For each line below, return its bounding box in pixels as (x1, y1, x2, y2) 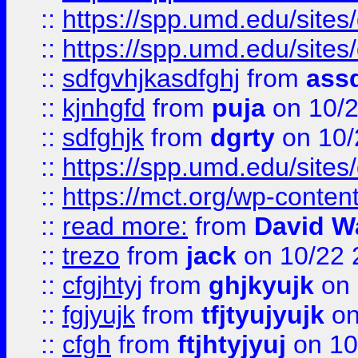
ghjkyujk (209, 271, 314, 300)
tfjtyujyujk (201, 300, 324, 329)
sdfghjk (62, 123, 144, 152)
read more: (62, 212, 188, 241)
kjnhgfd (62, 93, 145, 122)
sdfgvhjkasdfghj (62, 64, 240, 93)
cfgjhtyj (62, 271, 142, 300)
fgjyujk (62, 300, 135, 329)
